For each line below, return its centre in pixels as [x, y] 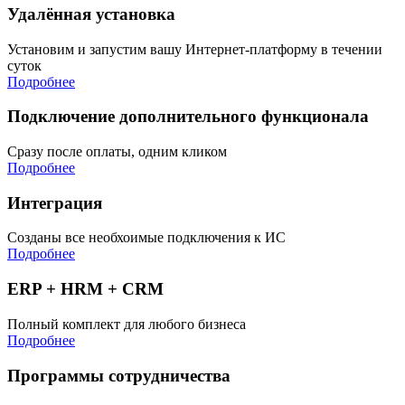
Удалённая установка [91, 14]
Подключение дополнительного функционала [188, 117]
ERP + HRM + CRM [85, 289]
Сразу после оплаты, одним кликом [117, 151]
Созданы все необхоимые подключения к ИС [146, 238]
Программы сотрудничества [119, 375]
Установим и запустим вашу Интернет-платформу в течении [195, 49]
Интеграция [55, 202]
